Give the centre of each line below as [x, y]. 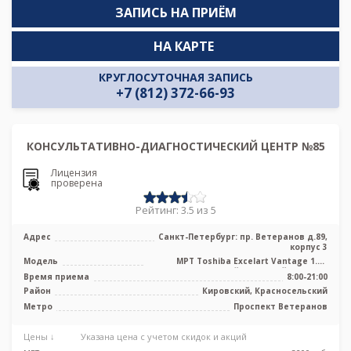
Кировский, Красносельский [265, 291]
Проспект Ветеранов [280, 307]
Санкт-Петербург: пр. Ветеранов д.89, [243, 237]
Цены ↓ [40, 337]
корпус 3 [309, 247]
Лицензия [74, 173]
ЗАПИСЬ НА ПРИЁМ [175, 12]
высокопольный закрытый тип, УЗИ [247, 271]
